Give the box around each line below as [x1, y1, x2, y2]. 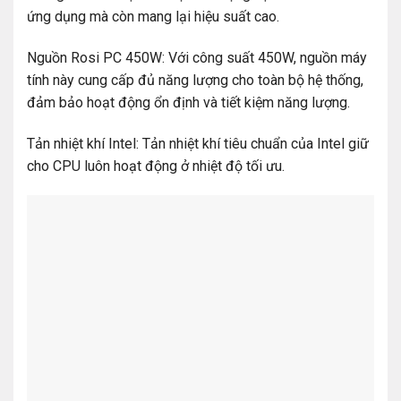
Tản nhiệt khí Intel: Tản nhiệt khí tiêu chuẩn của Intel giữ [27, 134, 369, 152]
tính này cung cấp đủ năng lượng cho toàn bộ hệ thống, [27, 71, 363, 89]
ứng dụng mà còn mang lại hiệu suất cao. [27, 7, 279, 25]
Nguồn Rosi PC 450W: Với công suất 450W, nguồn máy [27, 48, 367, 66]
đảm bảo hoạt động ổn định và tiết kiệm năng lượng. [27, 93, 350, 111]
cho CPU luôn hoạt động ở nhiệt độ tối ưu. [27, 157, 285, 175]
